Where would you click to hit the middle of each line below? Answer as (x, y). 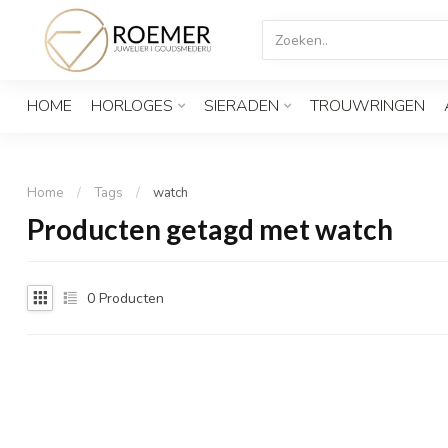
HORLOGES (132, 106)
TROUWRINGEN (367, 106)
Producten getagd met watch (210, 229)
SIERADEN (241, 106)
